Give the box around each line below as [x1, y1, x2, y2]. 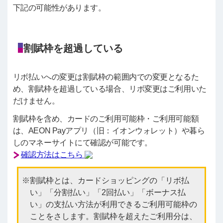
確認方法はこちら [20, 150, 85, 159]
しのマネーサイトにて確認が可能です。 [12, 138, 152, 147]
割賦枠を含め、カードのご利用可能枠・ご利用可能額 [12, 114, 199, 123]
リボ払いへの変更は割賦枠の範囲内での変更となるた [12, 72, 199, 81]
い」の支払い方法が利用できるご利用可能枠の [29, 200, 197, 209]
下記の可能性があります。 [12, 3, 106, 12]
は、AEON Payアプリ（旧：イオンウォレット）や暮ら [12, 126, 205, 135]
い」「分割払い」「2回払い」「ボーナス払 [29, 188, 186, 197]
